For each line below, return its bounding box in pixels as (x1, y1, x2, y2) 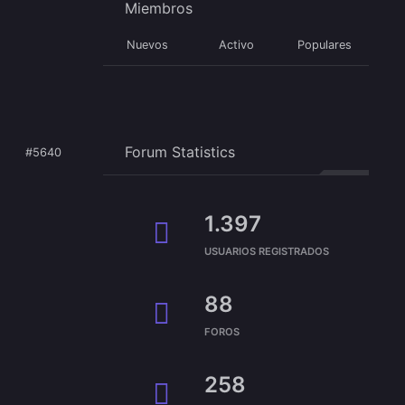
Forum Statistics (125, 142, 236, 161)
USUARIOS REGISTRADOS (204, 244, 330, 258)
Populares (297, 37, 352, 52)
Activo (218, 37, 254, 52)
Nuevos (127, 37, 169, 52)
